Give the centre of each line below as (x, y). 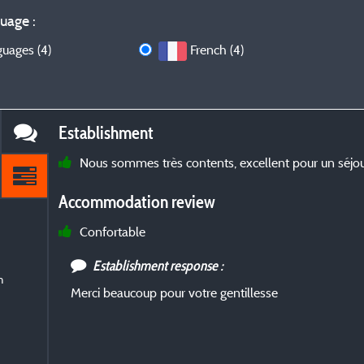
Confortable (113, 232)
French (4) (217, 50)
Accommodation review (137, 202)
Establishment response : (158, 266)
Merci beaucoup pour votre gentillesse (175, 293)
